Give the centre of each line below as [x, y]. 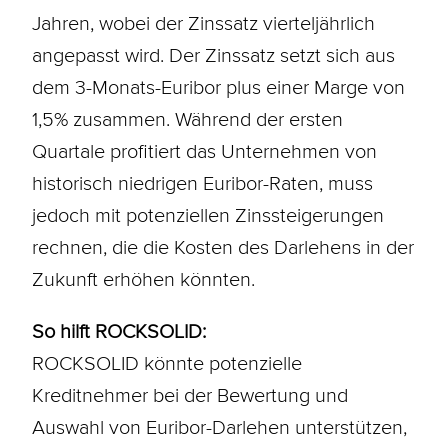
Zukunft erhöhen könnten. [143, 278]
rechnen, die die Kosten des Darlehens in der [222, 246]
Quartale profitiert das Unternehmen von [204, 150]
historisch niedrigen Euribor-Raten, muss [202, 182]
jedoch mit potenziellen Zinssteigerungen [207, 214]
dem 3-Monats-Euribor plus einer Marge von [218, 86]
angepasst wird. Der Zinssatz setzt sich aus [213, 54]
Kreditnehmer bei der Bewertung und [189, 394]
